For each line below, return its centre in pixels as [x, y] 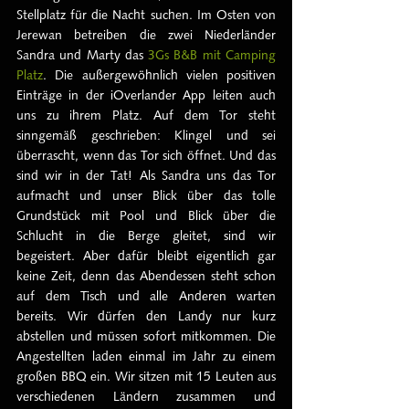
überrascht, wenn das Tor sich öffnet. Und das [146, 155]
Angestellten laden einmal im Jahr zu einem [146, 356]
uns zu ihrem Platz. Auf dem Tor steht [146, 115]
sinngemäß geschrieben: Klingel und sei [146, 135]
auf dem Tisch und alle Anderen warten [146, 295]
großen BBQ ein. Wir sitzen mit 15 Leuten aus [146, 376]
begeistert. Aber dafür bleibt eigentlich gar [146, 255]
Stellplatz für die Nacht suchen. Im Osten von [146, 14]
